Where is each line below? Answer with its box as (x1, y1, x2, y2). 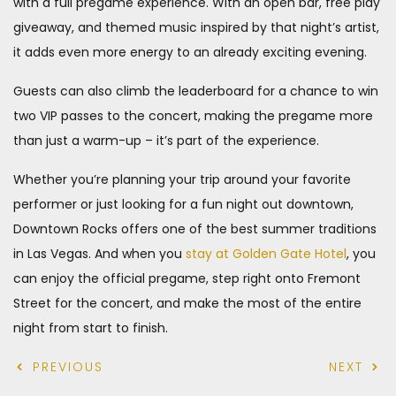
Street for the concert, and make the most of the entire (13, 293, 362, 312)
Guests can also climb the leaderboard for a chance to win (13, 81, 378, 100)
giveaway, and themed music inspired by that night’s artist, (13, 18, 379, 36)
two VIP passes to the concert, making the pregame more (13, 106, 373, 125)
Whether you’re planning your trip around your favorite (13, 170, 351, 188)
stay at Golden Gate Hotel (186, 244, 346, 263)
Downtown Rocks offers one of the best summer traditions (13, 219, 377, 238)
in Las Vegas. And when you (13, 244, 186, 263)
